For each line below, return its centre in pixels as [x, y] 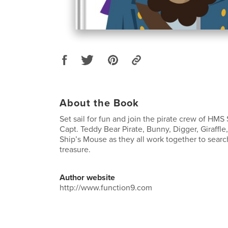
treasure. [75, 149]
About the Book [99, 103]
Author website [87, 177]
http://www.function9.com [106, 188]
